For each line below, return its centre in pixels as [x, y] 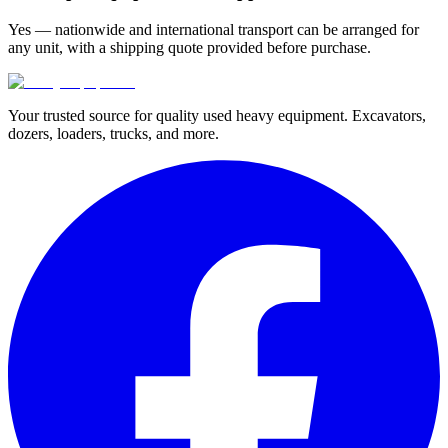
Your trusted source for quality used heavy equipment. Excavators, [217, 115]
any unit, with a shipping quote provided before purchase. [189, 47]
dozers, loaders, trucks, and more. [113, 133]
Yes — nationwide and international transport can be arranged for [213, 29]
